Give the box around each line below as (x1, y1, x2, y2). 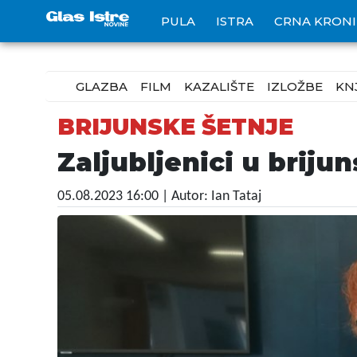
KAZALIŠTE (184, 79, 254, 94)
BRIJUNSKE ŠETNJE (57, 113, 293, 140)
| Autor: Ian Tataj (162, 189, 261, 204)
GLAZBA (76, 79, 127, 94)
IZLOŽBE (267, 79, 323, 94)
